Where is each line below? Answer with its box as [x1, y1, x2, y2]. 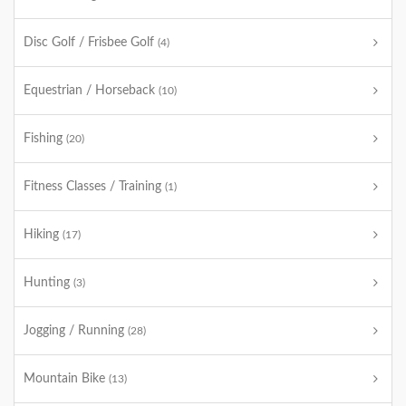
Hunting [24, 276, 73, 289]
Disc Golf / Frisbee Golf [24, 36, 158, 49]
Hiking [24, 228, 63, 241]
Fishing [24, 132, 66, 145]
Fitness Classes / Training [24, 180, 165, 193]
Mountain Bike [24, 372, 109, 385]
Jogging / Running [24, 324, 128, 337]
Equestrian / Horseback [24, 84, 159, 97]
